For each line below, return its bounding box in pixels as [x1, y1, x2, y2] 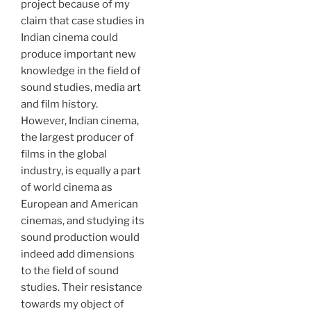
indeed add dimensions [21, 248, 135, 260]
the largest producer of [21, 131, 134, 144]
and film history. [21, 98, 98, 110]
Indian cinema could [21, 31, 118, 44]
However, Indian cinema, [21, 115, 139, 127]
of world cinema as [21, 181, 112, 194]
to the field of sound [21, 264, 119, 277]
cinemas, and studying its [21, 215, 144, 227]
